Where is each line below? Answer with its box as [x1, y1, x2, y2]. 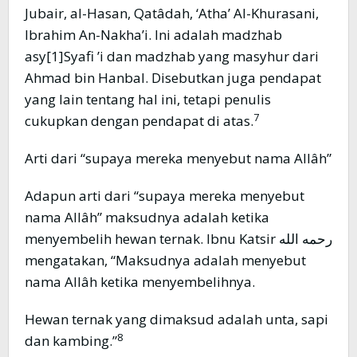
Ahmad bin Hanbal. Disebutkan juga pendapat [25, 69, 321, 88]
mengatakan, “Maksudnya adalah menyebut [25, 251, 306, 270]
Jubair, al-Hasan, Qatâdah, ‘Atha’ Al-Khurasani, [25, 4, 319, 23]
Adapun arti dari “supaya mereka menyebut [25, 186, 304, 206]
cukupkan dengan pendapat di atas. [25, 112, 253, 131]
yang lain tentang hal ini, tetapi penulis [25, 90, 271, 109]
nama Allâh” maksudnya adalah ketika [25, 208, 269, 227]
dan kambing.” [25, 331, 117, 351]
